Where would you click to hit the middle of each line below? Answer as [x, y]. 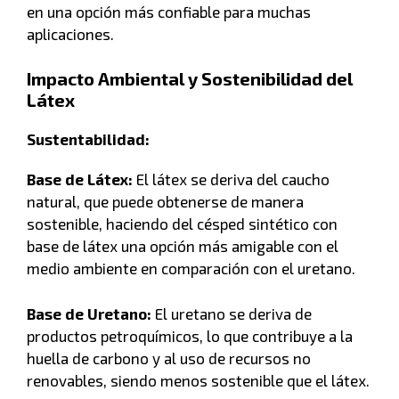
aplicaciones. [70, 33]
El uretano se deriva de [232, 313]
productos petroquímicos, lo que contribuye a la [190, 335]
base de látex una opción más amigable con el [183, 246]
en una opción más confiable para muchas [169, 11]
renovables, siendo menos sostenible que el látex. [198, 380]
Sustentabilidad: [88, 139]
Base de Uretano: [89, 313]
